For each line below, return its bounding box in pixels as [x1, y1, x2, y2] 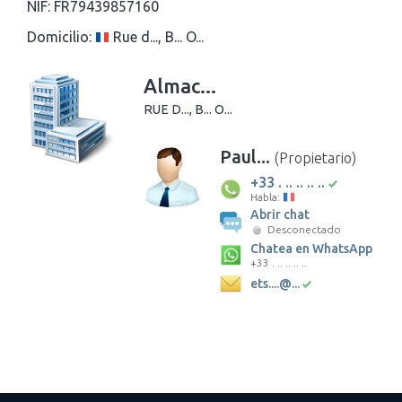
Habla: [250, 190, 283, 203]
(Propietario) [275, 149, 356, 166]
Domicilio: [27, 28, 92, 45]
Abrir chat [250, 206, 310, 222]
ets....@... [250, 275, 300, 291]
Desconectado [265, 223, 341, 236]
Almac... [144, 74, 216, 97]
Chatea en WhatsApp [250, 240, 372, 256]
